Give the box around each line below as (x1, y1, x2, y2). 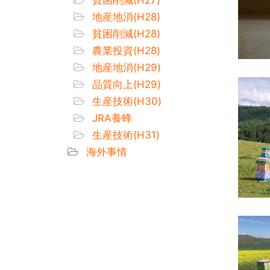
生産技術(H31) (89, 128, 160, 141)
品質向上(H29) (89, 78, 161, 90)
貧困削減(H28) (89, 27, 160, 40)
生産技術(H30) (89, 95, 162, 107)
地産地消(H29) (89, 61, 161, 74)
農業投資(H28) (89, 44, 160, 57)
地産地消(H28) (89, 10, 160, 23)
